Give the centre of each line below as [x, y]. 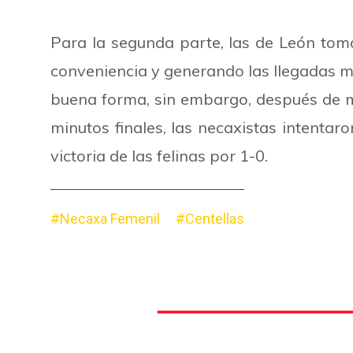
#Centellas [210, 219]
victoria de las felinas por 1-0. [159, 156]
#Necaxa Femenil [105, 219]
